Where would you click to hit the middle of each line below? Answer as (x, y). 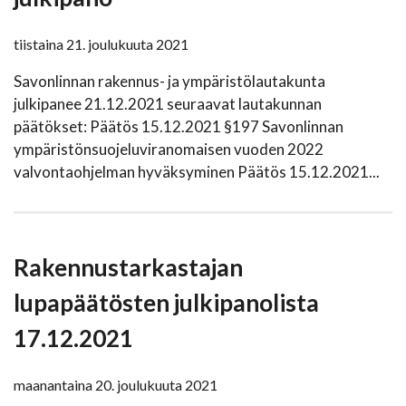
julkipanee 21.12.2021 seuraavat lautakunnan (168, 104)
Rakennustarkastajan (128, 268)
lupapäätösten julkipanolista (166, 303)
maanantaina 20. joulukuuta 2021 (116, 385)
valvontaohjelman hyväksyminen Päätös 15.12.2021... (197, 172)
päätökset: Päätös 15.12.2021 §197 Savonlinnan (179, 127)
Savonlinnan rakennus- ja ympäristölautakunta (169, 82)
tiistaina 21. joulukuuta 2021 (101, 44)
